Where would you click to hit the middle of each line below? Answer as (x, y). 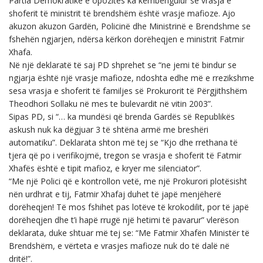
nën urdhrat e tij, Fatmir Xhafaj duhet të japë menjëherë (115, 194)
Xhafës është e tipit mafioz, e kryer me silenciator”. (105, 168)
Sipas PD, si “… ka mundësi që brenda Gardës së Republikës (122, 117)
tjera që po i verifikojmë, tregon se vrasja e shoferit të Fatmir (125, 155)
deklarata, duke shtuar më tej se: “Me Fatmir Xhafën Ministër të (129, 233)
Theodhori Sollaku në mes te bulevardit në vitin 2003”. (113, 104)
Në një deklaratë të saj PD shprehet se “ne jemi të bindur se (123, 65)
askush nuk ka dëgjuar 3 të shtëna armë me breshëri (109, 129)
